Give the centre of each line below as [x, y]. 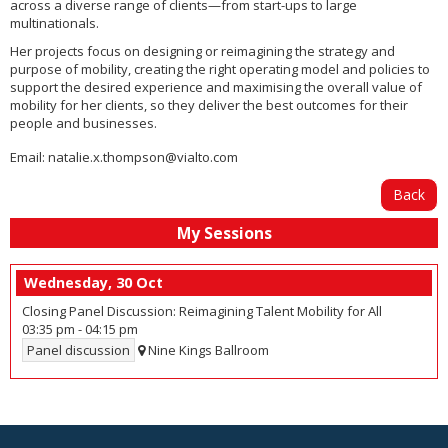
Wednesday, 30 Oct [93, 283]
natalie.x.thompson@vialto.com [143, 157]
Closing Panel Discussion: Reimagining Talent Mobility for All [202, 311]
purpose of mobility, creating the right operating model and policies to [220, 69]
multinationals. [54, 23]
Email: [27, 157]
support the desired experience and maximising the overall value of [216, 87]
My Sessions [224, 233]
